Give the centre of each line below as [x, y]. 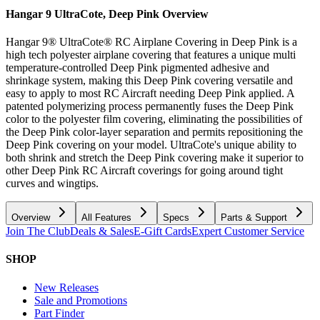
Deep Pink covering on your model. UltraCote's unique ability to [151, 145]
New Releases [66, 287]
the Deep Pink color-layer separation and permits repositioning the [154, 132]
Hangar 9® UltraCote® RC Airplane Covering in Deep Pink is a [151, 42]
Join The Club [38, 231]
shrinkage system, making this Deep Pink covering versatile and [149, 81]
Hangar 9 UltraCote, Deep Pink [82, 14]
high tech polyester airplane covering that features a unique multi [151, 55]
